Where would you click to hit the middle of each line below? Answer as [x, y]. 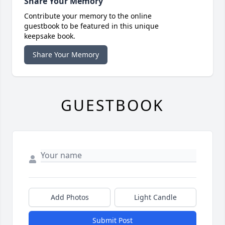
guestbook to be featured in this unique [91, 26]
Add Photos [70, 197]
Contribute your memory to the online [88, 16]
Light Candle [155, 197]
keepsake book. [50, 36]
